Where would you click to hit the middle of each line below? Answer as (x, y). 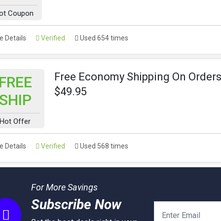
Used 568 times (103, 146)
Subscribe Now (76, 204)
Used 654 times (103, 38)
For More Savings (64, 187)
